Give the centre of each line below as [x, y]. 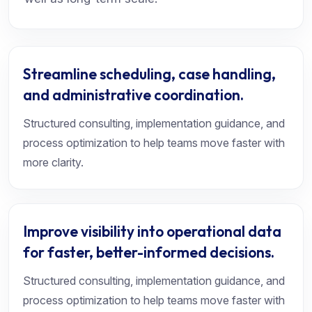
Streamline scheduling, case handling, [149, 74]
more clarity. [53, 162]
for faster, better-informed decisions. [149, 252]
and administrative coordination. [133, 95]
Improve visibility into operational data [152, 231]
